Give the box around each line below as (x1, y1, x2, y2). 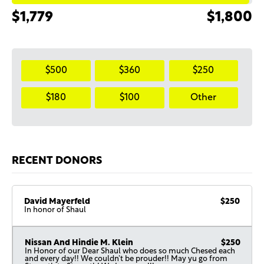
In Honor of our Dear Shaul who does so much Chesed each (25, 247, 236, 256)
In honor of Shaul (24, 206, 87, 214)
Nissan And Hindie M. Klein (25, 239, 134, 248)
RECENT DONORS (11, 156, 102, 167)
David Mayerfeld (24, 197, 91, 207)
